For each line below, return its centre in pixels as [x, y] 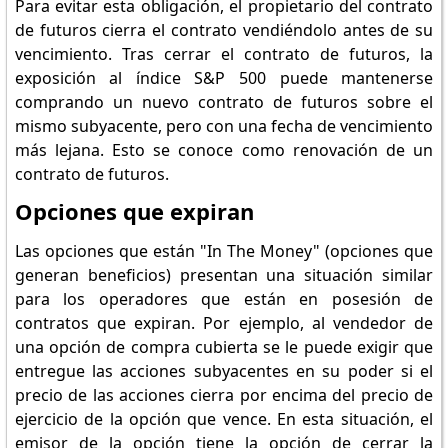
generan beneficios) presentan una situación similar [224, 275]
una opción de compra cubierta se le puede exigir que [224, 347]
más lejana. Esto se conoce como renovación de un [224, 150]
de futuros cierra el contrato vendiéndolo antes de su [224, 30]
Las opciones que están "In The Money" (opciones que [224, 251]
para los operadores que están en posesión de [224, 299]
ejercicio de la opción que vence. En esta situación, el [224, 419]
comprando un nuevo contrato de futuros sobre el [224, 102]
